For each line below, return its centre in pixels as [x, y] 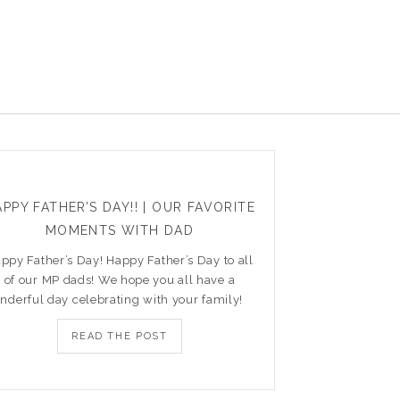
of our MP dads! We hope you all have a [120, 279]
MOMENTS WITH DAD [120, 230]
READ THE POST [120, 336]
